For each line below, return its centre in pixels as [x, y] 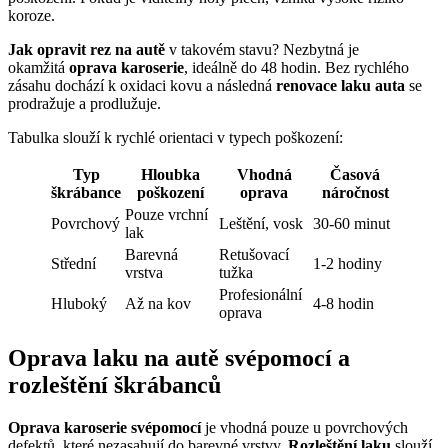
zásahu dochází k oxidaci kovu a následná [142, 85]
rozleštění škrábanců [114, 384]
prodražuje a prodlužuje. [84, 103]
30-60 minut [351, 223]
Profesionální [260, 294]
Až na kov [158, 303]
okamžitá [38, 67]
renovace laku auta [340, 85]
